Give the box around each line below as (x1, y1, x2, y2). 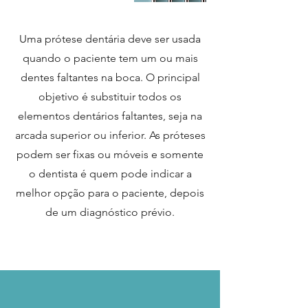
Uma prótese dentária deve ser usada (19, 32, 201, 45)
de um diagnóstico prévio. (45, 206, 175, 219)
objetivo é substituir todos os (38, 90, 181, 103)
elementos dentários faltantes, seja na (18, 109, 202, 122)
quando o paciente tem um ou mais (22, 52, 198, 65)
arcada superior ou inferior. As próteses (14, 129, 206, 142)
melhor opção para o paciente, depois (16, 186, 204, 199)
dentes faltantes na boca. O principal (20, 71, 200, 84)
